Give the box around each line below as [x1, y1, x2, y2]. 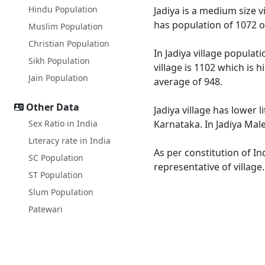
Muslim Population [28, 21, 103, 32]
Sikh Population [28, 55, 90, 66]
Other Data [26, 101, 79, 114]
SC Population [28, 152, 83, 163]
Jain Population [28, 72, 88, 83]
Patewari [28, 203, 63, 215]
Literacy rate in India [28, 135, 111, 146]
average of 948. [154, 75, 222, 88]
